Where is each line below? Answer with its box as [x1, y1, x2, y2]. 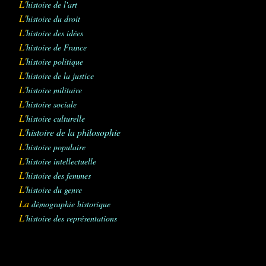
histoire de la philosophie [26, 126, 121, 138]
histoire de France [26, 42, 87, 53]
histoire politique [26, 56, 83, 67]
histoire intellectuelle [26, 156, 96, 167]
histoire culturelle [26, 113, 85, 124]
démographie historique [31, 198, 110, 210]
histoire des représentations [26, 213, 117, 224]
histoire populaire [26, 141, 85, 153]
